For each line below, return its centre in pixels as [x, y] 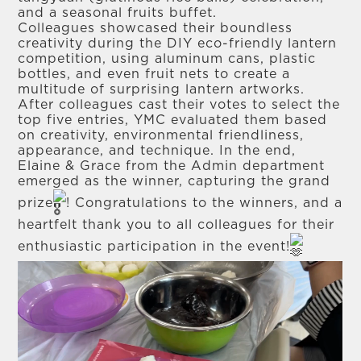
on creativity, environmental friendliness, [161, 135]
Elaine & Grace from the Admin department [172, 166]
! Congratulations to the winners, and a [205, 203]
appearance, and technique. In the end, [157, 151]
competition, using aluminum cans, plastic [167, 59]
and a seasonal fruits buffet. [118, 13]
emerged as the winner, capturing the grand [174, 181]
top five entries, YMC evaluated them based [173, 120]
